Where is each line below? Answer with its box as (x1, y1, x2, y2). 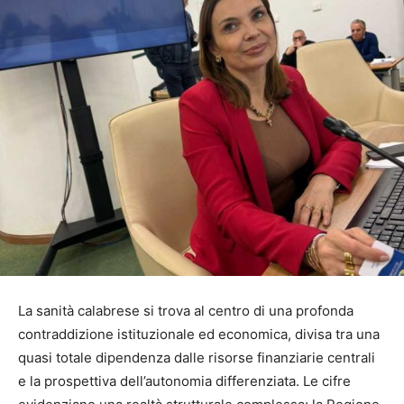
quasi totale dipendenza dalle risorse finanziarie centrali (18, 349, 375, 367)
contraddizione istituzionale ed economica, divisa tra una (18, 326, 380, 344)
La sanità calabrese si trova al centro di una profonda (18, 302, 353, 320)
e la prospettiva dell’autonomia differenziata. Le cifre (18, 372, 351, 390)
